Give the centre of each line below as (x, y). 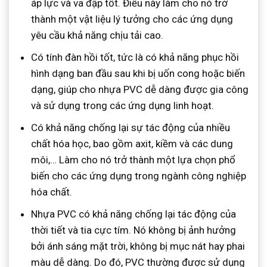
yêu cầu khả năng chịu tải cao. (97, 35)
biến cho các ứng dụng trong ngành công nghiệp (139, 176)
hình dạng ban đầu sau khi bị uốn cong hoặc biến (138, 73)
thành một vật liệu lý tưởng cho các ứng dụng (132, 19)
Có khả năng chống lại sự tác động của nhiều (131, 128)
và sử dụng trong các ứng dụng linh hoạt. (123, 105)
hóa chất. (52, 192)
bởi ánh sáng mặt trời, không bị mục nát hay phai (138, 246)
